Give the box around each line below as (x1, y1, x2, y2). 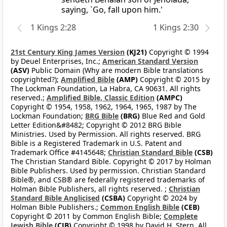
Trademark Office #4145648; (11, 147, 108, 158)
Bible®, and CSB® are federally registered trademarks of (11, 175, 205, 185)
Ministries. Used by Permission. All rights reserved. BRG (11, 129, 201, 139)
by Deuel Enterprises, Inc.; (11, 56, 102, 66)
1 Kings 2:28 (30, 22, 76, 33)
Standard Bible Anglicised (11, 193, 100, 203)
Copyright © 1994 (147, 47, 209, 57)
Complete (164, 211, 198, 221)
